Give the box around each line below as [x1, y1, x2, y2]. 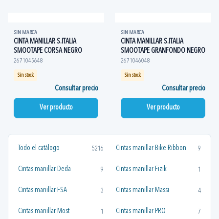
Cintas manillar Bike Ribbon [115, 145, 186, 152]
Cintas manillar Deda [18, 166, 71, 173]
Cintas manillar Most [18, 208, 69, 215]
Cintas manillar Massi [115, 187, 169, 194]
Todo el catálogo [18, 145, 60, 152]
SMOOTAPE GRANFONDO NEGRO [121, 47, 205, 55]
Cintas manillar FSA [18, 187, 67, 194]
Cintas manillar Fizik [115, 166, 167, 173]
